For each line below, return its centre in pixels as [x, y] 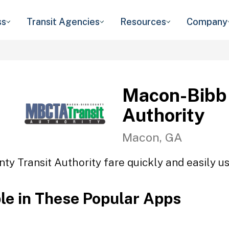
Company [207, 22]
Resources [143, 22]
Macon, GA [152, 137]
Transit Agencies [63, 22]
